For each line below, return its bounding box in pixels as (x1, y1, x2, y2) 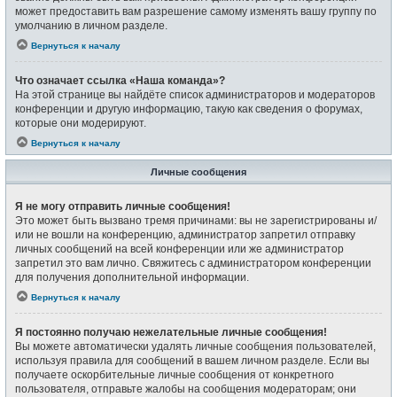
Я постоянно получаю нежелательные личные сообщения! (15, 326, 327, 339)
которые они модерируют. (15, 116, 146, 129)
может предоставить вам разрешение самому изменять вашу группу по (15, 4, 377, 18)
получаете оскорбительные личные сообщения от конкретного (15, 369, 334, 381)
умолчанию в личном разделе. (15, 19, 167, 32)
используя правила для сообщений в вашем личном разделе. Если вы (15, 354, 370, 367)
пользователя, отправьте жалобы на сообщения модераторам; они (15, 383, 356, 395)
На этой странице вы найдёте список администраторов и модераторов (15, 88, 375, 101)
